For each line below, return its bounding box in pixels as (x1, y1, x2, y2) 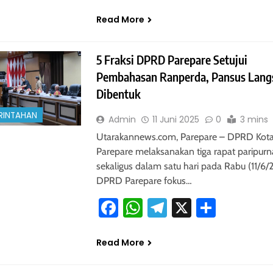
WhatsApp (142, 196, 229, 220)
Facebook (118, 196, 197, 220)
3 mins (239, 113, 268, 126)
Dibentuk (96, 87, 141, 102)
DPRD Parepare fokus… (96, 175, 192, 187)
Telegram (166, 196, 242, 220)
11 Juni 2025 (152, 113, 199, 126)
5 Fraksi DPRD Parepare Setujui (96, 52, 247, 68)
